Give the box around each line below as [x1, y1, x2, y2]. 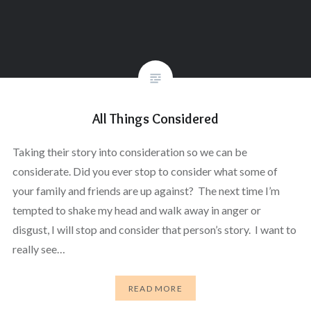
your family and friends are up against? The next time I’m [12, 184, 280, 198]
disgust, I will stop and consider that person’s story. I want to [12, 223, 296, 237]
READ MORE [128, 283, 183, 294]
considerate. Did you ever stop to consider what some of [12, 165, 278, 178]
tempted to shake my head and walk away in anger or [12, 203, 261, 217]
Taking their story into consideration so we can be [12, 145, 247, 159]
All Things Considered [92, 110, 219, 128]
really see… [12, 242, 65, 256]
